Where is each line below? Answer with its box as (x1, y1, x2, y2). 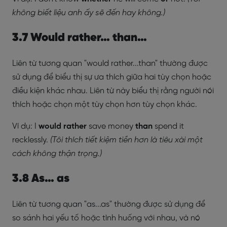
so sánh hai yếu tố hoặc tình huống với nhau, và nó (12, 214, 200, 222)
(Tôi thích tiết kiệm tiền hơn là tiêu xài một (50, 136, 203, 144)
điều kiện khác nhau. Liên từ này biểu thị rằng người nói (12, 87, 214, 95)
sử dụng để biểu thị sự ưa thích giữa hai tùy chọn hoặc (12, 73, 211, 82)
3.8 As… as (12, 173, 69, 185)
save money (89, 122, 135, 131)
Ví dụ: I (12, 122, 39, 131)
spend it (155, 122, 184, 131)
